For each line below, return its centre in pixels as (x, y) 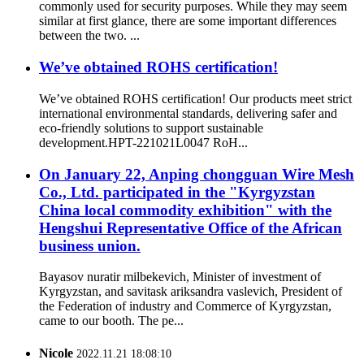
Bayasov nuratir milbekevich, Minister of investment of (180, 277)
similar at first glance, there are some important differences (188, 21)
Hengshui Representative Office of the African (191, 227)
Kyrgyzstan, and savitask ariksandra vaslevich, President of (191, 292)
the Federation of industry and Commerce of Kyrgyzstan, (185, 306)
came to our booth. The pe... (111, 321)
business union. (90, 245)
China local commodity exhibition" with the (185, 210)
